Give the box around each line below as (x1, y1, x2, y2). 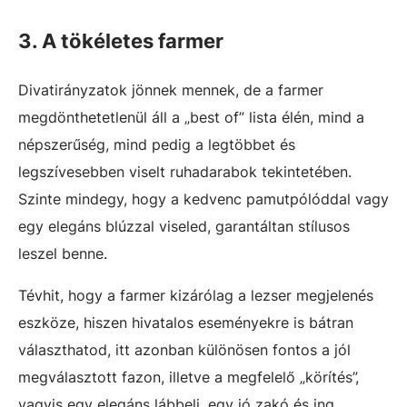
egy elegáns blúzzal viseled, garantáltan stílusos (18, 216, 350, 235)
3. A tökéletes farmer (18, 28, 223, 53)
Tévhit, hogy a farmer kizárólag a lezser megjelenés (18, 285, 373, 304)
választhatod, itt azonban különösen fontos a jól (18, 340, 351, 359)
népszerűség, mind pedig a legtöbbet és (18, 134, 295, 154)
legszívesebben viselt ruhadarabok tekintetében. (18, 162, 352, 181)
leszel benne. (18, 243, 107, 263)
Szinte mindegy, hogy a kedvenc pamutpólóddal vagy (18, 189, 389, 208)
